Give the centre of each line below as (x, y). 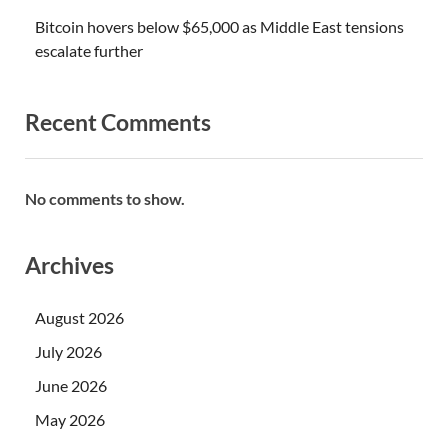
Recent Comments (118, 122)
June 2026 (71, 385)
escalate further (89, 51)
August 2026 (79, 317)
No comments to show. (105, 198)
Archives (69, 264)
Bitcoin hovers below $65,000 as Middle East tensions (219, 27)
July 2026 (68, 351)
